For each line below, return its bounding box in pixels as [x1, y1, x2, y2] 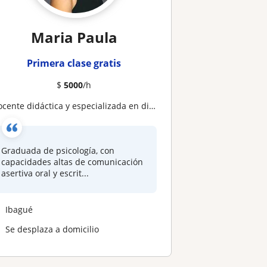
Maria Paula [30, 27, 117, 47]
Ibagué [5, 203, 33, 215]
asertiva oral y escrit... [1, 167, 89, 179]
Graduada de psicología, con [1, 145, 115, 156]
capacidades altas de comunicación [1, 156, 144, 167]
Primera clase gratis [27, 57, 122, 70]
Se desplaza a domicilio [5, 223, 100, 235]
